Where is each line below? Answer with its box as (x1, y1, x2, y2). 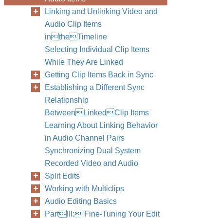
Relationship (45, 96, 89, 104)
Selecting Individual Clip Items (45, 45, 149, 54)
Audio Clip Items (45, 20, 102, 28)
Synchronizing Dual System (45, 146, 141, 155)
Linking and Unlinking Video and (45, 7, 158, 16)
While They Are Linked (45, 58, 123, 66)
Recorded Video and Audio (45, 159, 138, 167)
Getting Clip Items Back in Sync (45, 71, 153, 79)
